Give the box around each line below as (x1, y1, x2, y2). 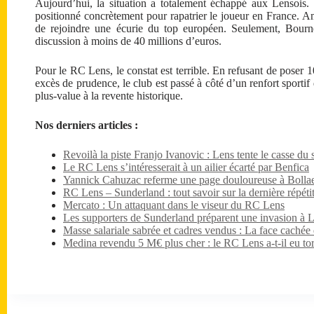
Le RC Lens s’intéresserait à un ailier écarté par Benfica (63, 161, 309, 173)
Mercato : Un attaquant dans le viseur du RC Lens (63, 198, 285, 211)
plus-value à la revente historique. (35, 89, 183, 102)
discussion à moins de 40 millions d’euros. (35, 34, 221, 47)
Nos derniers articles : (35, 118, 138, 131)
